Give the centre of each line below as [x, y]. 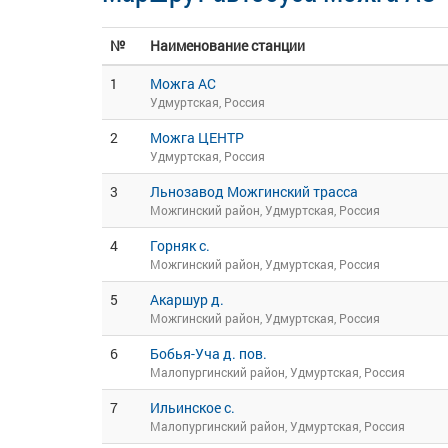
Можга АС [183, 83]
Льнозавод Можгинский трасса [254, 191]
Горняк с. [180, 245]
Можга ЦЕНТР [197, 137]
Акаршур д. [187, 299]
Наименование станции [227, 45]
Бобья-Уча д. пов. [208, 353]
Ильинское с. [192, 407]
